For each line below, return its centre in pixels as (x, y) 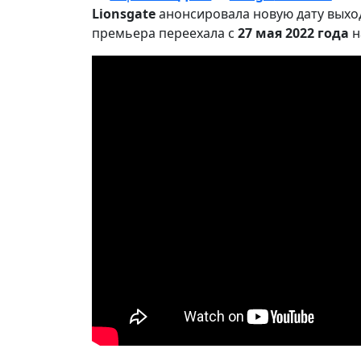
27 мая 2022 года (295, 33)
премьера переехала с (165, 33)
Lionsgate (124, 14)
